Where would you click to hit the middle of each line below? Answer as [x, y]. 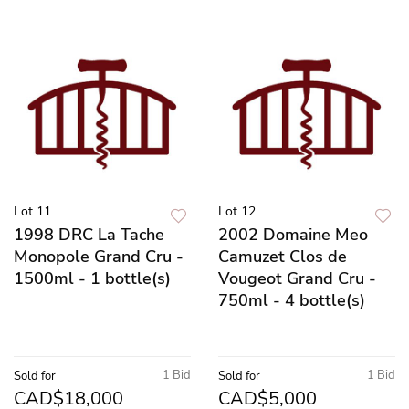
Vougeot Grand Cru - [297, 278]
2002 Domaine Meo [293, 234]
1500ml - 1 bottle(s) [92, 278]
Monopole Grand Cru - [99, 256]
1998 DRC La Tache [89, 234]
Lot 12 [237, 211]
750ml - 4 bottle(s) [292, 300]
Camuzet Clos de [283, 256]
